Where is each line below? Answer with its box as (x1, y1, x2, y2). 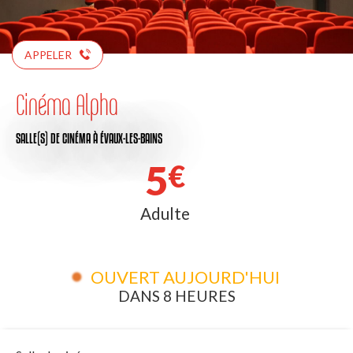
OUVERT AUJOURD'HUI (90, 266, 280, 288)
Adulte (139, 203, 190, 223)
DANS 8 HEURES (117, 286, 236, 305)
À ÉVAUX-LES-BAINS (93, 130, 162, 146)
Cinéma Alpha (16, 87, 118, 121)
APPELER (24, 47, 72, 61)
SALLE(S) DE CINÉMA (16, 130, 91, 146)
